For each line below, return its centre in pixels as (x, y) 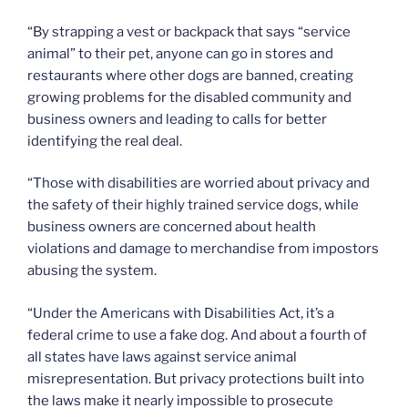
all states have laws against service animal (162, 357)
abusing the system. (92, 271)
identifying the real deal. (105, 141)
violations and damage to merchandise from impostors (203, 249)
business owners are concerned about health (172, 227)
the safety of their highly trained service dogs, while (193, 205)
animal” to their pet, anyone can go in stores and (180, 53)
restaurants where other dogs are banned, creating (190, 75)
